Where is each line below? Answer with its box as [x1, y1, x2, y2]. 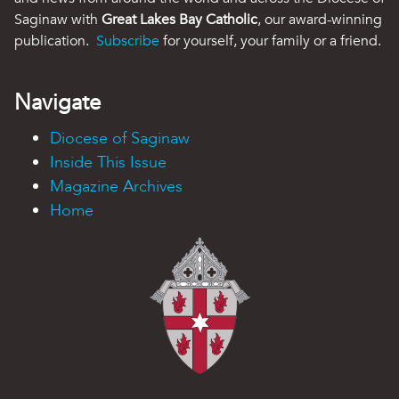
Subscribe [96, 30, 159, 51]
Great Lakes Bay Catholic [102, 9, 257, 29]
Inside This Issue [50, 151, 167, 174]
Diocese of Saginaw [50, 126, 190, 150]
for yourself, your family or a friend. [159, 30, 381, 51]
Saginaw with [14, 9, 102, 29]
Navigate [14, 87, 101, 118]
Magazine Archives [50, 175, 183, 198]
